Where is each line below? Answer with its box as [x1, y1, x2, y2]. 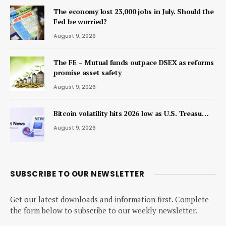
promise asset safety [53, 68, 122, 78]
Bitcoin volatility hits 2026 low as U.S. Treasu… [53, 108, 209, 119]
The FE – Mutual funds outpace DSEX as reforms [53, 58, 214, 68]
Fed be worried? [53, 17, 107, 27]
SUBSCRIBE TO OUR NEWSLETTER [10, 168, 145, 180]
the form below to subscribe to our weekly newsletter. [10, 205, 197, 216]
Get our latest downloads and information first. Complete [10, 194, 209, 205]
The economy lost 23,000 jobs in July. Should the [53, 7, 214, 17]
